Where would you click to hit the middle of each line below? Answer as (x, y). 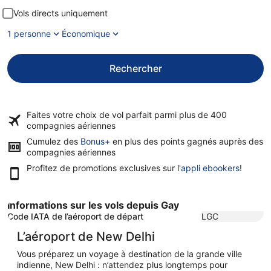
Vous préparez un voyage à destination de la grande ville (129, 254)
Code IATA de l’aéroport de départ (75, 216)
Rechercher (135, 68)
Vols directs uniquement (60, 13)
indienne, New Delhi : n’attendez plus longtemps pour (122, 265)
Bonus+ (95, 141)
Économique (86, 34)
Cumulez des (54, 141)
